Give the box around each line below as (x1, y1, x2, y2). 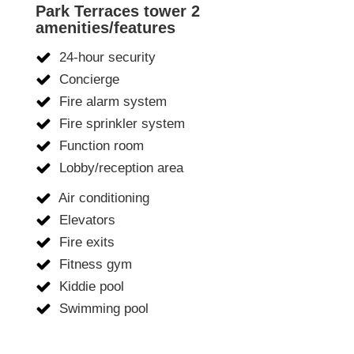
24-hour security (55, 50, 156, 66)
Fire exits (55, 235, 115, 250)
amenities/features (36, 19, 175, 37)
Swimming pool (55, 301, 149, 317)
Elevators (55, 213, 115, 228)
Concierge (55, 72, 119, 88)
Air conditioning (55, 190, 149, 206)
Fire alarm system (55, 94, 167, 110)
